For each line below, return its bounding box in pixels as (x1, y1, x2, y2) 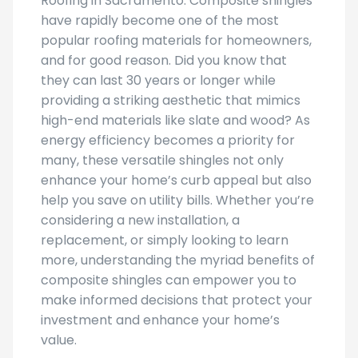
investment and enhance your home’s (41, 311, 280, 329)
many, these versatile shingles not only (41, 151, 284, 169)
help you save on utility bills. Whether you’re (41, 191, 314, 209)
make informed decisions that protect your (41, 291, 312, 309)
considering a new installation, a (41, 211, 240, 229)
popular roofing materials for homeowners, (41, 31, 312, 50)
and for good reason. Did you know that (41, 51, 287, 70)
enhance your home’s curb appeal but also (41, 171, 312, 189)
